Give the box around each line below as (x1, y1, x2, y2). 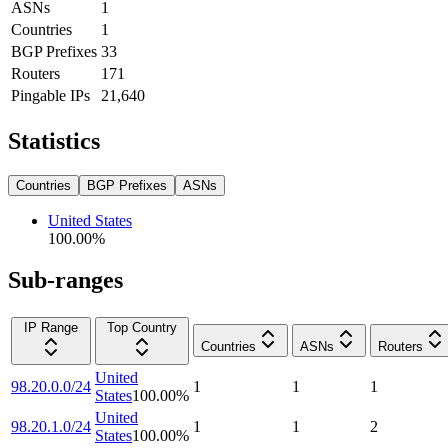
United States (48, 211, 132, 229)
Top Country (107, 320, 177, 336)
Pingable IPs (11, 86, 90, 104)
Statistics (8, 127, 100, 154)
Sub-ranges (8, 267, 123, 294)
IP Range (24, 320, 78, 336)
